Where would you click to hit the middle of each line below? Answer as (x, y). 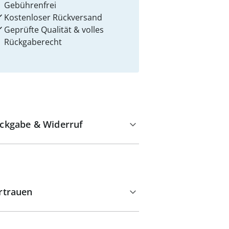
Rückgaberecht (33, 42)
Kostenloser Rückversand (53, 17)
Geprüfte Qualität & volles (54, 30)
